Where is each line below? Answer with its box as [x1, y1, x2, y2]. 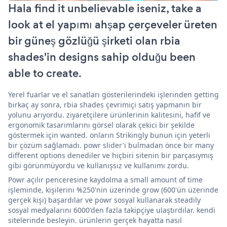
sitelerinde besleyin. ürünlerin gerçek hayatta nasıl [8, 215, 182, 225]
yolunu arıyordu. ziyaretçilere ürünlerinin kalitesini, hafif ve [8, 109, 210, 120]
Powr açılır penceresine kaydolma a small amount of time [8, 174, 203, 184]
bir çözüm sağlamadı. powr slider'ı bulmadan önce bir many [8, 140, 214, 150]
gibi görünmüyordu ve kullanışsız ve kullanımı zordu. [8, 160, 189, 170]
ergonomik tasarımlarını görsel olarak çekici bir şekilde [8, 120, 195, 130]
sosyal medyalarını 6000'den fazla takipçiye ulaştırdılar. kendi [8, 205, 215, 215]
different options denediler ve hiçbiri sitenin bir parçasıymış [8, 150, 213, 160]
